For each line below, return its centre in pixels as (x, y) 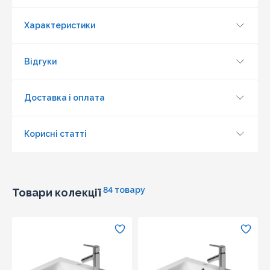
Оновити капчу (56, 124)
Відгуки (40, 62)
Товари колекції (56, 192)
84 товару (124, 190)
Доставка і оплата (64, 98)
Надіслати (135, 153)
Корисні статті (55, 134)
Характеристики (60, 26)
